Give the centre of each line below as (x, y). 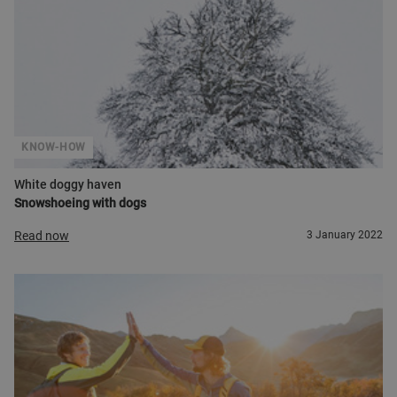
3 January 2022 (345, 235)
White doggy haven (68, 184)
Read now (42, 236)
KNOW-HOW (54, 147)
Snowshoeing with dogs (80, 203)
